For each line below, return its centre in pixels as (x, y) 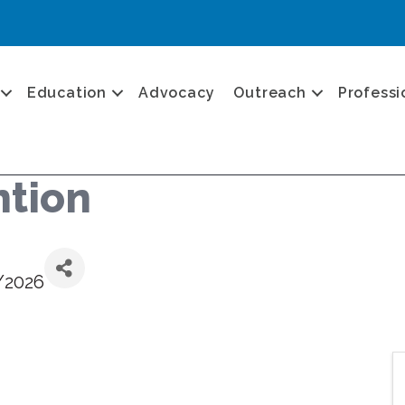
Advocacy (177, 92)
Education (67, 92)
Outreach (270, 92)
